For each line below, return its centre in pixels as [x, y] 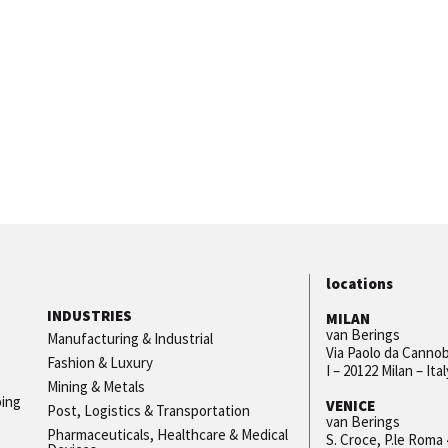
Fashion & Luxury [100, 362]
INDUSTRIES [90, 316]
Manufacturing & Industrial [130, 338]
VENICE [351, 406]
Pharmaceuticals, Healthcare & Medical [168, 434]
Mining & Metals [96, 386]
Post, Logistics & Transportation [149, 410]
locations [360, 284]
